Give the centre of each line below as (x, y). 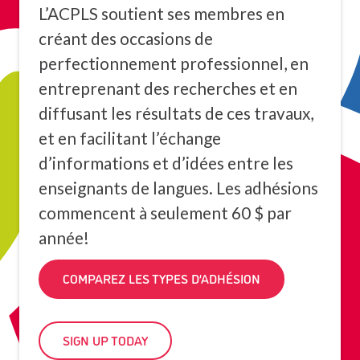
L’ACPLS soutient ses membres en (162, 13)
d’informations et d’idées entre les (166, 162)
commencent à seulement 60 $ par (165, 212)
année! (64, 237)
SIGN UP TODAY (105, 340)
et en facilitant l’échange (130, 137)
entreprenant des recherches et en (168, 88)
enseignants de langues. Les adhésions (178, 187)
